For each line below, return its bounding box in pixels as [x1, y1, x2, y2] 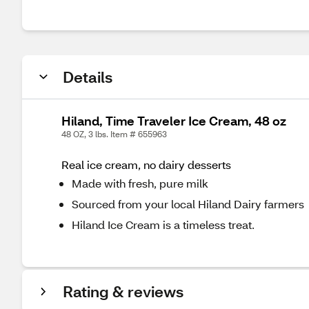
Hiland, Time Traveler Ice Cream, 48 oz [61, 112, 286, 129]
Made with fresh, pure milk [72, 176, 208, 190]
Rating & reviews [63, 281, 183, 301]
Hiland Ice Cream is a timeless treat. [72, 217, 255, 232]
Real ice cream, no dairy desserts [61, 157, 231, 172]
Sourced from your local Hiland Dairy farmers [72, 197, 304, 211]
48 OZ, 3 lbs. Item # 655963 [61, 129, 167, 139]
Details [63, 67, 112, 87]
